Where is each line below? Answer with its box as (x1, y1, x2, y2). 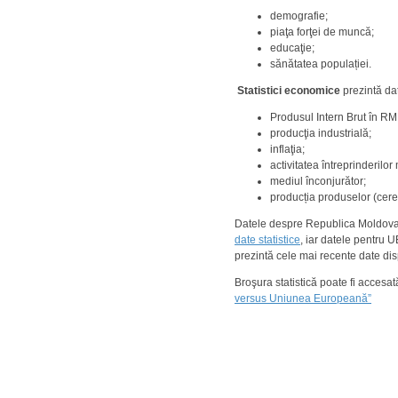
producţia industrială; (270, 127, 371, 140)
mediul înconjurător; (270, 175, 366, 188)
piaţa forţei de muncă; (270, 26, 374, 39)
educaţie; (270, 42, 314, 55)
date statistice (235, 234, 300, 247)
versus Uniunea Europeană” (235, 292, 371, 306)
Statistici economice (237, 84, 340, 98)
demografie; (270, 10, 328, 23)
